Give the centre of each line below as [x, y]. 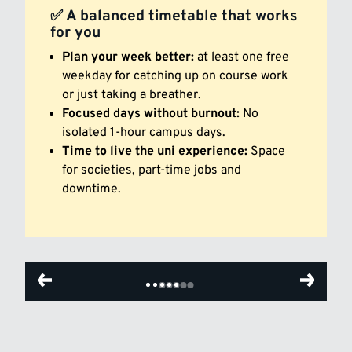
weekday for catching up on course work [175, 76]
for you [75, 33]
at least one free [242, 57]
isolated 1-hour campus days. [144, 132]
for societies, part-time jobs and [152, 170]
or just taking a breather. [132, 95]
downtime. [92, 189]
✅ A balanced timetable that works [174, 16]
